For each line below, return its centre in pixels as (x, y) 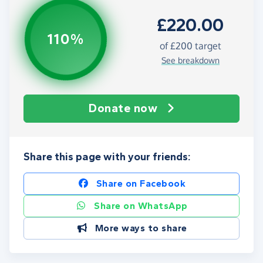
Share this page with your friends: (107, 157)
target (207, 45)
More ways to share (141, 228)
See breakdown (190, 60)
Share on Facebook (141, 184)
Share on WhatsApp (141, 206)
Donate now (123, 109)
